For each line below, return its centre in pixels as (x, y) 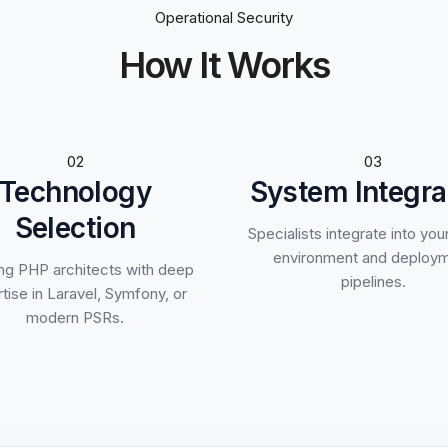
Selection (75, 228)
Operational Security (224, 17)
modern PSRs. (75, 317)
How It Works (224, 65)
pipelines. (373, 281)
